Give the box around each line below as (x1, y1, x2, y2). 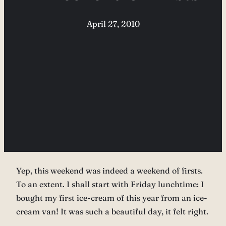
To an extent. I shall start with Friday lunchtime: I (16, 179, 204, 190)
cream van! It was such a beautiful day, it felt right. (16, 206, 208, 217)
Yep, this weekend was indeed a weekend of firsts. (16, 165, 203, 176)
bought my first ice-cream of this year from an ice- (16, 193, 207, 203)
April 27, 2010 (86, 19, 140, 29)
